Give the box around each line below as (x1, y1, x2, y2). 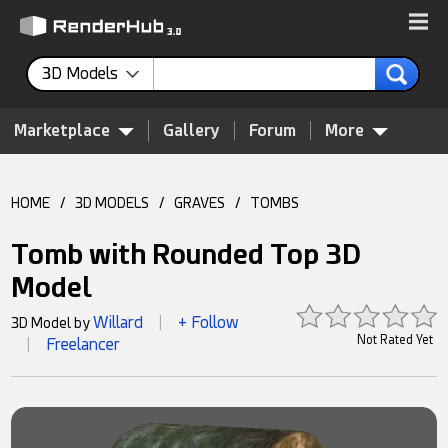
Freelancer (46, 335, 121, 354)
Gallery (163, 121, 220, 140)
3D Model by (11, 315, 94, 331)
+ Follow (178, 313, 240, 332)
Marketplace (14, 121, 110, 140)
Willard (93, 313, 144, 332)
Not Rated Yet (356, 333, 433, 347)
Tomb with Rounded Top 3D (11, 238, 362, 271)
